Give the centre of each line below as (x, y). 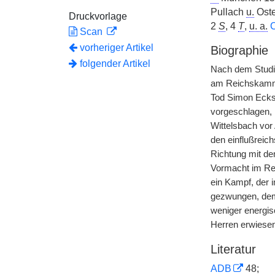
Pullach (228, 12)
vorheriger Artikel (117, 48)
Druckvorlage (98, 16)
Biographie (239, 50)
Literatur (233, 249)
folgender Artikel (114, 64)
